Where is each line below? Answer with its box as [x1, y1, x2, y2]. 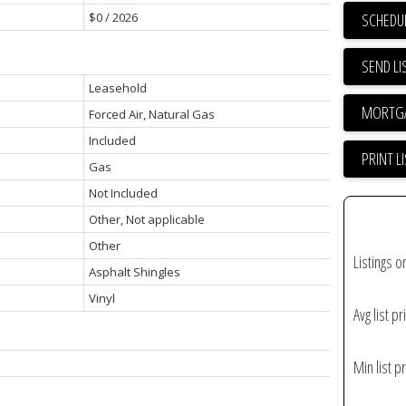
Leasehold [88, 80, 147, 97]
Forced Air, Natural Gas [88, 106, 215, 123]
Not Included [88, 185, 158, 202]
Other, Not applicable [88, 211, 205, 228]
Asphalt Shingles [88, 264, 180, 281]
